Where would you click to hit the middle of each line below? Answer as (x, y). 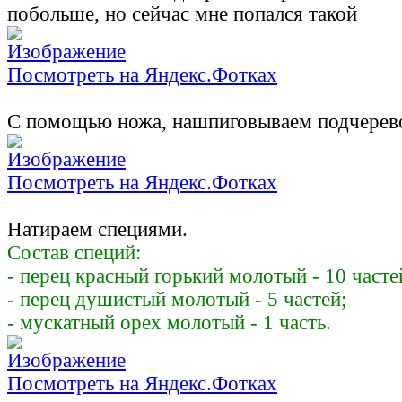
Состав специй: (74, 253)
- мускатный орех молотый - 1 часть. (169, 323)
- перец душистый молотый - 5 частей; (177, 300)
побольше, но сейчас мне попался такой (182, 14)
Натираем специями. (97, 230)
